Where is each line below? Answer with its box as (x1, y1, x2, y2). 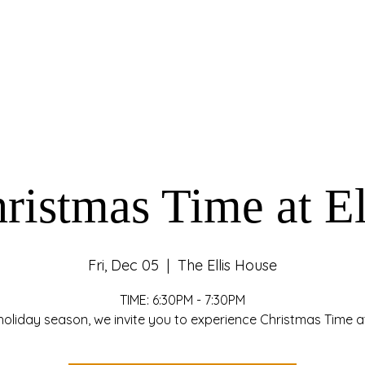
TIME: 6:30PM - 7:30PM (120, 292, 245, 308)
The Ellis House (178, 256, 277, 275)
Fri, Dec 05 (88, 256, 159, 275)
